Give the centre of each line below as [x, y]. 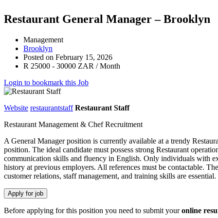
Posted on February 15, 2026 [68, 57]
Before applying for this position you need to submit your [93, 210]
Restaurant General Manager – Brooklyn [107, 19]
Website [16, 108]
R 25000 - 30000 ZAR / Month [72, 66]
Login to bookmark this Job [46, 82]
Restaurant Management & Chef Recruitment [73, 124]
